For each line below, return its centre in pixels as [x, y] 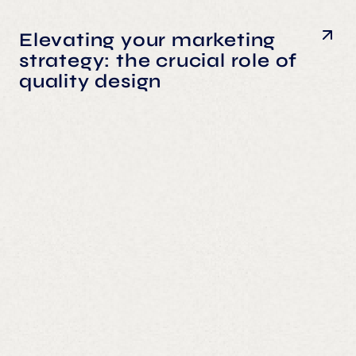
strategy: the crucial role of [159, 60]
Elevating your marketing [148, 40]
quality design [91, 81]
